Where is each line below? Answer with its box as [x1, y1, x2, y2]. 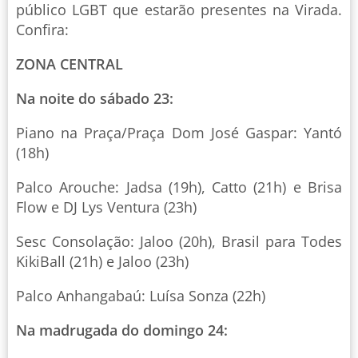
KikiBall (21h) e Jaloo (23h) [16, 252, 189, 272]
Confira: [16, 20, 69, 40]
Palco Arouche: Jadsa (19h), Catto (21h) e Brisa [16, 177, 342, 197]
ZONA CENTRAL [16, 54, 123, 74]
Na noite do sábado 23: [16, 89, 173, 109]
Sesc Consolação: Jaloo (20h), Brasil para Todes [16, 232, 342, 252]
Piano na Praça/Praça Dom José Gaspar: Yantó [16, 123, 342, 143]
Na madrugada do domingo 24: [16, 320, 228, 340]
